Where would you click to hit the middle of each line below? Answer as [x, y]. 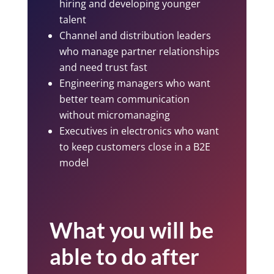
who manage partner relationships [139, 51]
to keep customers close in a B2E [135, 146]
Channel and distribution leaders [135, 35]
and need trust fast [103, 67]
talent [72, 19]
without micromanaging [114, 115]
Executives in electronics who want [139, 131]
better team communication [124, 99]
